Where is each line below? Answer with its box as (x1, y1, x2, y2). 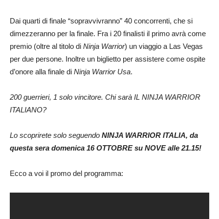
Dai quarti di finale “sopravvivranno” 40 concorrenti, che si (10, 17, 193, 25)
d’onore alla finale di (10, 67, 74, 76)
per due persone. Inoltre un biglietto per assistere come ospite (10, 55, 205, 64)
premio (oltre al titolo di (10, 42, 83, 51)
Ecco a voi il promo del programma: (10, 169, 123, 178)
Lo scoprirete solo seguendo (10, 131, 100, 140)
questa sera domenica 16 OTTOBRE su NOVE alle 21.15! (10, 144, 201, 153)
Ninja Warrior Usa (74, 67, 131, 76)
